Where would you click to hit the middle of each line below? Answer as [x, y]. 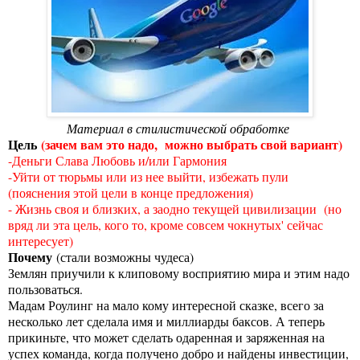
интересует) [41, 240]
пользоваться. [45, 288]
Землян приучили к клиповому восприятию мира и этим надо [179, 272]
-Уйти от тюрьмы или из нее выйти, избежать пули [148, 176]
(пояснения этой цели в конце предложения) [131, 192]
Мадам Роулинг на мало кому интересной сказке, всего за [166, 305]
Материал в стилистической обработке [180, 128]
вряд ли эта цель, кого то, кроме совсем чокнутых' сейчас [166, 224]
